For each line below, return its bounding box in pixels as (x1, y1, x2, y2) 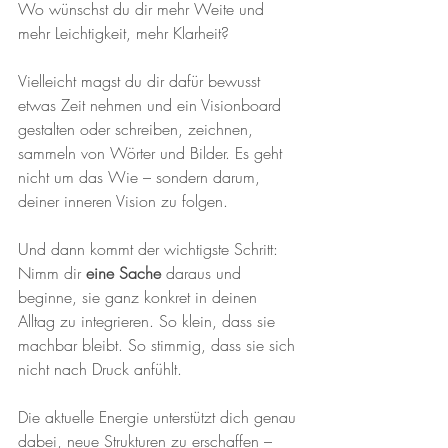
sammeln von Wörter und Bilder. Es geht (18, 142, 287, 164)
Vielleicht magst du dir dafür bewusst (18, 70, 265, 92)
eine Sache (86, 262, 161, 284)
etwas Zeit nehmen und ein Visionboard (18, 94, 286, 116)
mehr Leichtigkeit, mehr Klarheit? (18, 22, 229, 44)
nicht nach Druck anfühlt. (18, 358, 182, 380)
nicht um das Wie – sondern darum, (18, 166, 265, 188)
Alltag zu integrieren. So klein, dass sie (18, 310, 280, 332)
